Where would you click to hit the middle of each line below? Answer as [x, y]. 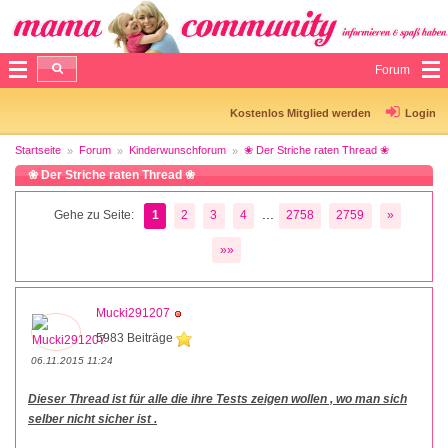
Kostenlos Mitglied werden [300, 112]
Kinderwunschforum [177, 149]
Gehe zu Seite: [94, 215]
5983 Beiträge [136, 338]
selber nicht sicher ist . [92, 419]
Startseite [38, 149]
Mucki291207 [133, 313]
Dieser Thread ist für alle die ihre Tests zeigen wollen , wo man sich [217, 399]
